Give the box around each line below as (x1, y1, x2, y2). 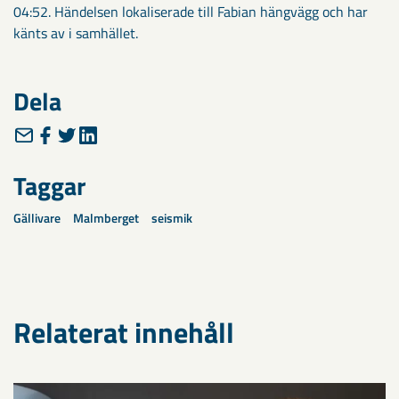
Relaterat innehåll (13, 311, 234, 354)
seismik (151, 208, 192, 227)
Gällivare (13, 208, 61, 227)
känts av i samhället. (13, 22, 138, 44)
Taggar (13, 167, 85, 205)
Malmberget (73, 208, 139, 227)
